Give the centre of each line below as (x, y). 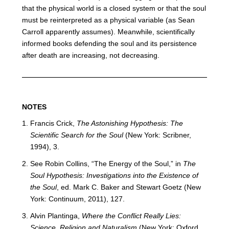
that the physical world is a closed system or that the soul (114, 8)
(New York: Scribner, (158, 135)
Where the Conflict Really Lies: (131, 215)
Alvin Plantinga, (56, 215)
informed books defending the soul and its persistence (109, 44)
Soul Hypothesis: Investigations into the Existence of (114, 176)
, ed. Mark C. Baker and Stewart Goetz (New (129, 187)
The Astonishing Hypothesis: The (130, 123)
